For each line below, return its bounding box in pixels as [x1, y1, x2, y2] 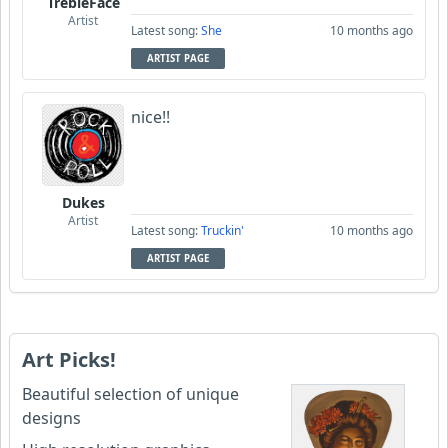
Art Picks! [22, 345, 116, 373]
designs [22, 406, 81, 429]
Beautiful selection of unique [22, 382, 239, 405]
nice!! [131, 105, 170, 128]
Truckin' [201, 221, 244, 239]
